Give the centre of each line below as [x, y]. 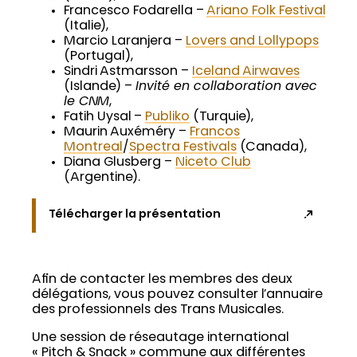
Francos [215, 133]
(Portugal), [98, 57]
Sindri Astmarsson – [128, 72]
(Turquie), [222, 118]
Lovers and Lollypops [252, 42]
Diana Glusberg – [120, 163]
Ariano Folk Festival [266, 12]
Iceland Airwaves [246, 72]
